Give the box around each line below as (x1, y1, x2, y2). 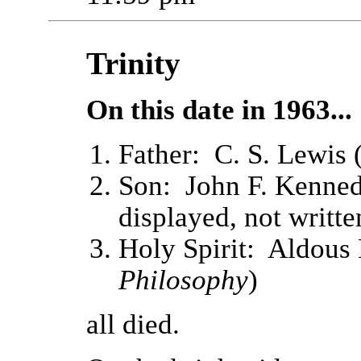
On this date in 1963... (85, 94, 352, 126)
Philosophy (118, 264, 248, 296)
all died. (85, 309, 180, 340)
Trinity (85, 47, 180, 81)
